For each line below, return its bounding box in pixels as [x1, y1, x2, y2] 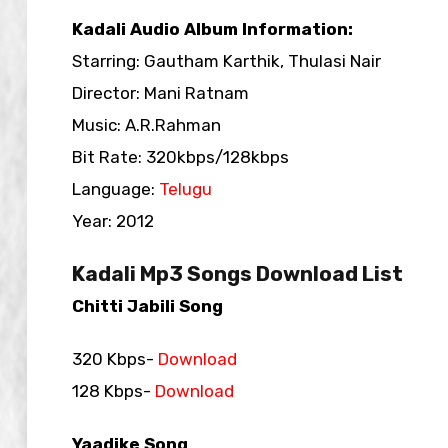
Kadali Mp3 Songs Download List [72, 261, 403, 286]
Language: [72, 178, 159, 199]
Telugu [159, 178, 212, 199]
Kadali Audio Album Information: [72, 18, 353, 39]
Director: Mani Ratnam [72, 82, 249, 103]
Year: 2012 [72, 210, 154, 231]
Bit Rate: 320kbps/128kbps [72, 146, 289, 167]
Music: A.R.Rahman [72, 114, 221, 135]
